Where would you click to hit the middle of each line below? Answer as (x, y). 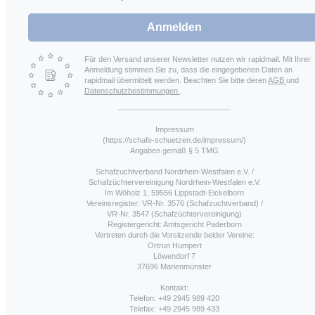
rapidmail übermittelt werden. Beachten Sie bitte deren (176, 80)
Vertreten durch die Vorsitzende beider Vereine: (174, 234)
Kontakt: (174, 287)
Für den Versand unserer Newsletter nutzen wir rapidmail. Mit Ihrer (198, 59)
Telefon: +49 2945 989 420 (174, 298)
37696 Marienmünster (174, 266)
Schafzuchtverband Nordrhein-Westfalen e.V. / (174, 171)
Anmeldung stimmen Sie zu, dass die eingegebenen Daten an (188, 69)
